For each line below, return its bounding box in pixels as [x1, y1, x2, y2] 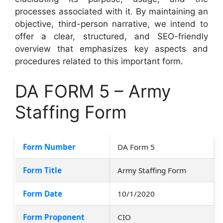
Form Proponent [23, 212, 85, 222]
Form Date [23, 188, 62, 199]
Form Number [23, 141, 76, 152]
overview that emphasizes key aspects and [15, 44, 208, 54]
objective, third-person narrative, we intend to [15, 19, 208, 29]
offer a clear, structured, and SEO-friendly [15, 31, 208, 41]
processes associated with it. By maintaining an [15, 6, 208, 16]
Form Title [23, 165, 62, 175]
